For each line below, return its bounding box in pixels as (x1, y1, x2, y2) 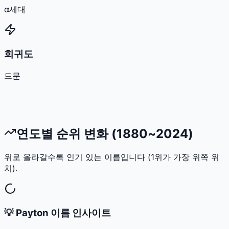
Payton (16, 207, 49, 219)
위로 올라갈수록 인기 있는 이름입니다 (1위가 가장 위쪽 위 (4, 152, 219, 163)
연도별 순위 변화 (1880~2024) (16, 126, 193, 141)
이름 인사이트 (49, 207, 111, 219)
